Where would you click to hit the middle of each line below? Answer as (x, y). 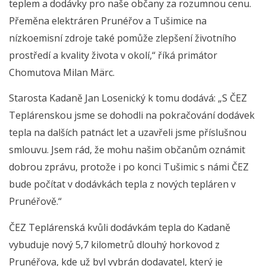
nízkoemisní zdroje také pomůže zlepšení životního (123, 38)
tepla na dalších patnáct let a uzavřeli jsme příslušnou (128, 133)
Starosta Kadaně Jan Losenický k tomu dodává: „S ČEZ (128, 98)
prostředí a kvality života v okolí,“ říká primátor (113, 55)
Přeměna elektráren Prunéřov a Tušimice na (108, 20)
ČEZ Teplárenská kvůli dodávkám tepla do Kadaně (120, 227)
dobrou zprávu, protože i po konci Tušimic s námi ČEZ (129, 167)
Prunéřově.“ (35, 202)
